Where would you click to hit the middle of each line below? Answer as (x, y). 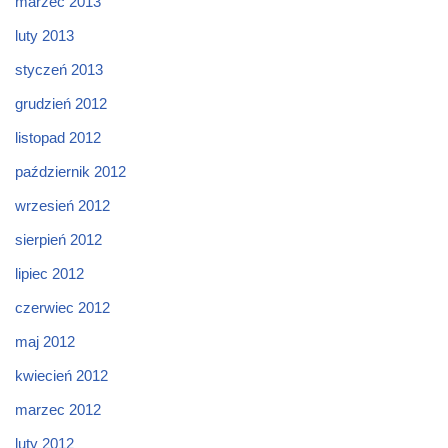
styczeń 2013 (59, 69)
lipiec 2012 (49, 273)
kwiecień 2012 (61, 375)
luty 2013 (44, 35)
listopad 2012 (58, 137)
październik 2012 (70, 171)
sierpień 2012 (58, 239)
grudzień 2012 (61, 103)
